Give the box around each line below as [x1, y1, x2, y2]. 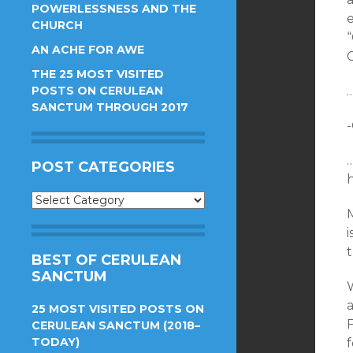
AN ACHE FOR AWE [32, 43, 144, 57]
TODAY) [32, 335, 80, 349]
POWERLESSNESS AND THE [32, 2, 196, 16]
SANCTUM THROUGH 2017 [32, 100, 188, 114]
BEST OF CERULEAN [32, 251, 181, 269]
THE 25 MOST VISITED [32, 67, 164, 81]
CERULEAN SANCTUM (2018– [32, 318, 200, 333]
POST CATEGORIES [32, 158, 175, 176]
